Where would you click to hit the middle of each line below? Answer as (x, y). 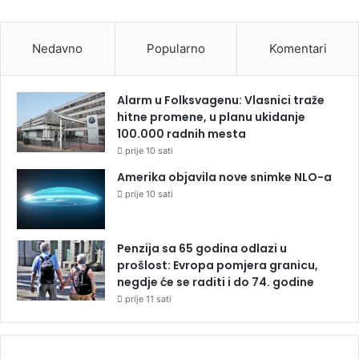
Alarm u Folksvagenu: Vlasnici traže (221, 100)
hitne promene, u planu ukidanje (211, 117)
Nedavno (58, 48)
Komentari (298, 48)
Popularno (176, 48)
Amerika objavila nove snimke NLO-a (224, 177)
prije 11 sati (148, 298)
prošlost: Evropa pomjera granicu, (218, 265)
